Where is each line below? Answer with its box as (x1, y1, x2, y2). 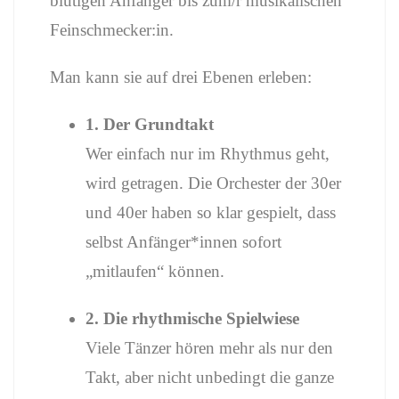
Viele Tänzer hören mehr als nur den (85, 338, 333, 357)
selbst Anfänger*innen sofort (85, 232, 281, 251)
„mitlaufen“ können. (85, 262, 224, 281)
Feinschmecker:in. (50, 20, 174, 39)
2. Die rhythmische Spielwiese (85, 309, 299, 328)
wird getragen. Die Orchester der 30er (85, 174, 341, 192)
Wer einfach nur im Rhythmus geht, (85, 144, 330, 163)
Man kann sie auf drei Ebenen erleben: (50, 68, 312, 86)
